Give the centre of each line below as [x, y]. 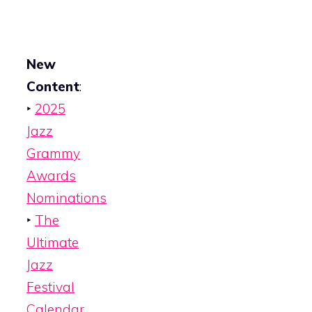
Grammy [53, 153]
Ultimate [53, 242]
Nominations [67, 197]
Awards [51, 175]
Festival [50, 287]
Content [53, 86]
